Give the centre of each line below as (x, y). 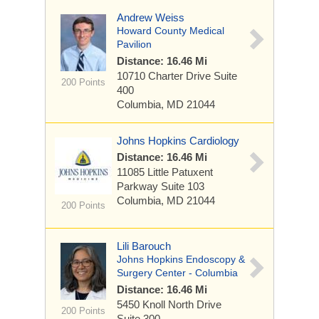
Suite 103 (183, 186)
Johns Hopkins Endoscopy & (181, 259)
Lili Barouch (144, 246)
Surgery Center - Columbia (177, 273)
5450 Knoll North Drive (169, 304)
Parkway (139, 186)
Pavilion (134, 44)
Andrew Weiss (151, 17)
